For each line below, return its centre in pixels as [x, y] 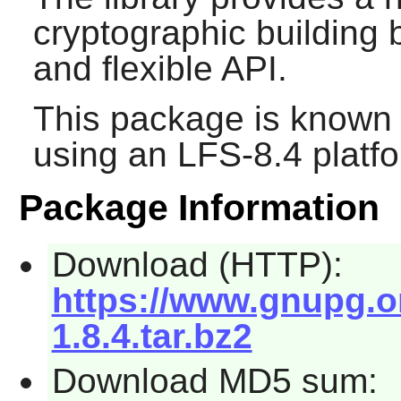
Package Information [199, 208]
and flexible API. [160, 69]
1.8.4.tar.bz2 [152, 337]
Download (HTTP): [197, 265]
